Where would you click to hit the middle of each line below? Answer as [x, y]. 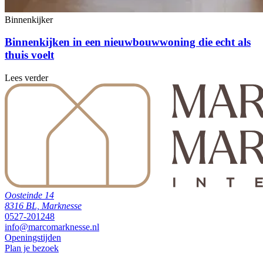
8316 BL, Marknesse [43, 206]
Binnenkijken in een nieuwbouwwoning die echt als [128, 42]
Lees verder [26, 78]
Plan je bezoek [32, 248]
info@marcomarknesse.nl [52, 227]
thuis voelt [29, 55]
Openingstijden [33, 238]
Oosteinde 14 [29, 195]
